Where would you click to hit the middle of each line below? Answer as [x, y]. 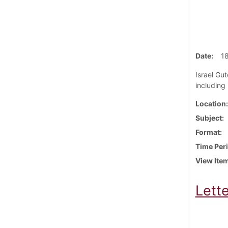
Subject [208, 118]
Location [210, 103]
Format [207, 132]
